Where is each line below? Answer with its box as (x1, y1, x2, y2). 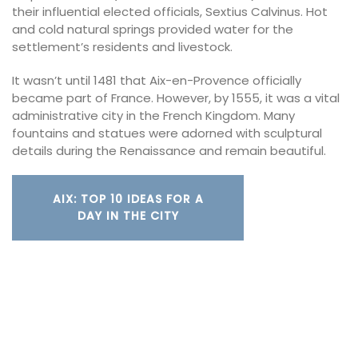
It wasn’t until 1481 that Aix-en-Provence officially (12, 71, 301, 89)
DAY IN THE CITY (77, 208, 179, 225)
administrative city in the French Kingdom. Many (12, 106, 295, 124)
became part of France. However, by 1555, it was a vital (12, 89, 340, 106)
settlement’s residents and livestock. (12, 38, 233, 56)
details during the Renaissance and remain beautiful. (12, 141, 326, 159)
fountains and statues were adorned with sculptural (12, 124, 322, 141)
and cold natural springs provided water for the (12, 21, 293, 38)
